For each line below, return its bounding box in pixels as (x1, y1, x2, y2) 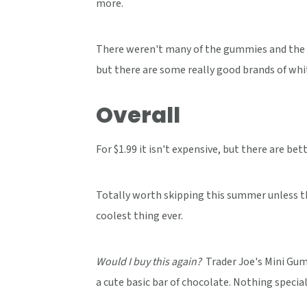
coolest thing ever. (95, 208, 183, 223)
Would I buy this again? (95, 254, 204, 269)
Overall (95, 99, 180, 130)
